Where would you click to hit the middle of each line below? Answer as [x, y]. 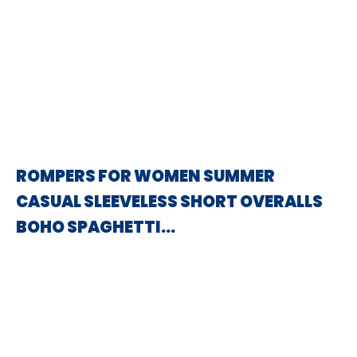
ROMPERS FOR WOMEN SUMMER [145, 176]
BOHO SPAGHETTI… [96, 227]
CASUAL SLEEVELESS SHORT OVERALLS [169, 202]
